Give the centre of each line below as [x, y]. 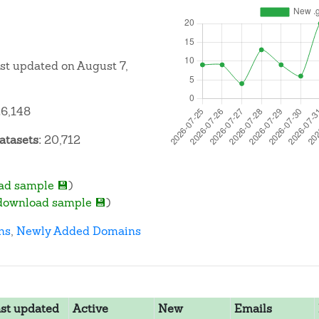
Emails [253, 309]
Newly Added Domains [79, 231]
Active [90, 309]
